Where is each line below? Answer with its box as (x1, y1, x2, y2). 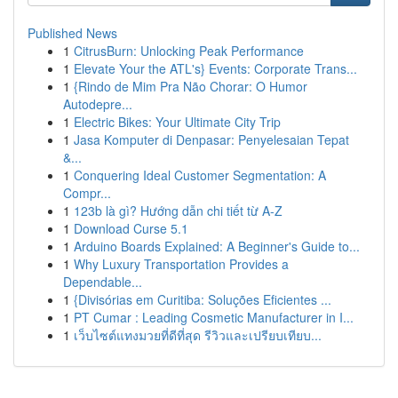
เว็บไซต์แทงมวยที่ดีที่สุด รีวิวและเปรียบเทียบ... (74, 326, 322, 344)
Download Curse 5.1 (74, 219, 188, 237)
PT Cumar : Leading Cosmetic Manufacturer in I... (74, 308, 354, 326)
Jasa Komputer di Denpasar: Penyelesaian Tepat (74, 131, 349, 148)
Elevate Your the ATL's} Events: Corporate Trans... (74, 60, 357, 77)
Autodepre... (63, 95, 132, 113)
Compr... (63, 184, 111, 202)
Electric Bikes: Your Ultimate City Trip (74, 113, 281, 131)
